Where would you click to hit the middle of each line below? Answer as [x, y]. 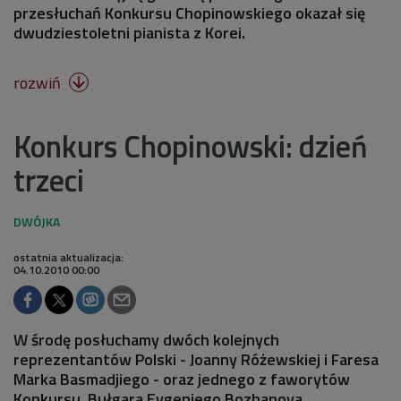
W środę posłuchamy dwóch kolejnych [146, 340]
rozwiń [39, 83]
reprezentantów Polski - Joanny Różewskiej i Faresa [196, 359]
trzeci [49, 180]
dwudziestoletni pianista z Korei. [129, 33]
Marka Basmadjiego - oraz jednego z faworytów [182, 379]
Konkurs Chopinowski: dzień [191, 146]
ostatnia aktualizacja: [68, 257]
